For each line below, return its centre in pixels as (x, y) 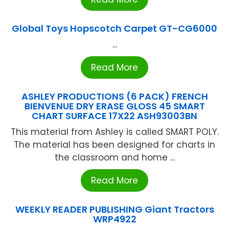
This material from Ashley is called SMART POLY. (114, 132)
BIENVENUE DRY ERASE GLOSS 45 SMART (114, 106)
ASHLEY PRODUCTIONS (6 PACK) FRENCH (114, 96)
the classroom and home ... (114, 157)
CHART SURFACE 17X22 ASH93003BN (114, 116)
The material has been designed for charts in (114, 144)
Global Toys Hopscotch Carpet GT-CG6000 (114, 28)
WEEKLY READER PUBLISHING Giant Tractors (114, 209)
